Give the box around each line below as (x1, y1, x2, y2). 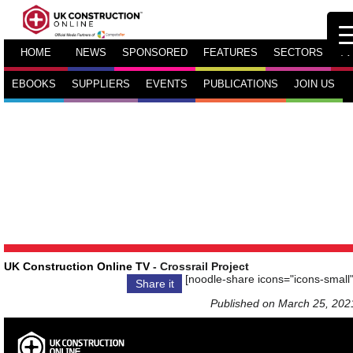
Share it (135, 277, 174, 290)
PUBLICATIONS (203, 79, 278, 90)
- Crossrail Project (150, 260, 249, 273)
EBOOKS (12, 79, 56, 90)
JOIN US (294, 79, 335, 90)
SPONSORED (122, 47, 188, 58)
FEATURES (203, 47, 258, 58)
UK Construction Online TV (4, 260, 150, 273)
